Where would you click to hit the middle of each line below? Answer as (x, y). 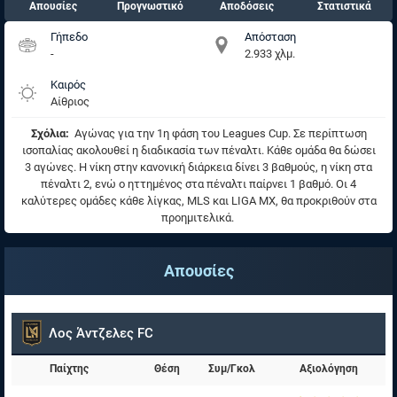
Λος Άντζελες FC (101, 333)
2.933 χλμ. (270, 54)
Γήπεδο (69, 37)
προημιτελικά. (198, 218)
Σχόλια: (50, 133)
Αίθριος (70, 101)
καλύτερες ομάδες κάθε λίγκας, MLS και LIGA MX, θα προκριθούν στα (198, 201)
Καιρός (68, 85)
